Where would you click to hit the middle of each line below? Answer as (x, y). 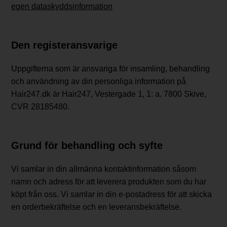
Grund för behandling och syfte (87, 145)
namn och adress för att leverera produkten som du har (109, 181)
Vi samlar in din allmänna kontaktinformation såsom (104, 169)
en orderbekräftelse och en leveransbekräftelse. (97, 207)
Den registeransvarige (65, 45)
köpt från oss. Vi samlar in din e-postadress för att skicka (112, 194)
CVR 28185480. (41, 106)
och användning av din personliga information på (99, 81)
